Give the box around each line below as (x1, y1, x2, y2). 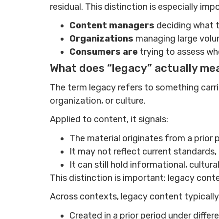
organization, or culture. (50, 95, 146, 106)
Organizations (69, 33, 135, 44)
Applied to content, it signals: (50, 114, 168, 125)
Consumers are (69, 46, 140, 58)
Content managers (69, 20, 156, 31)
